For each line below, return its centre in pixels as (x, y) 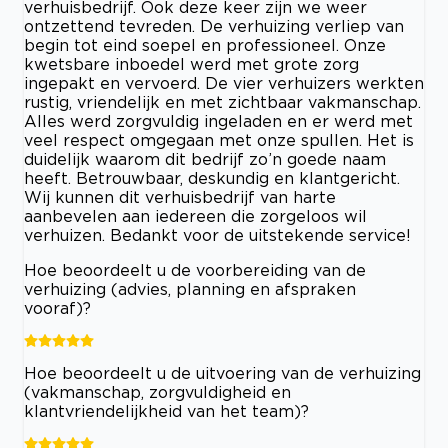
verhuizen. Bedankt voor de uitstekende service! (217, 234)
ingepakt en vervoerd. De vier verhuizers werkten (224, 82)
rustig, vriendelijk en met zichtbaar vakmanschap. (222, 101)
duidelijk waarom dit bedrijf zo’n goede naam (205, 158)
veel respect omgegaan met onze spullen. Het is (219, 139)
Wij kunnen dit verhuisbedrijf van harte (180, 196)
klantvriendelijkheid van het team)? (166, 410)
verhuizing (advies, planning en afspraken (190, 288)
